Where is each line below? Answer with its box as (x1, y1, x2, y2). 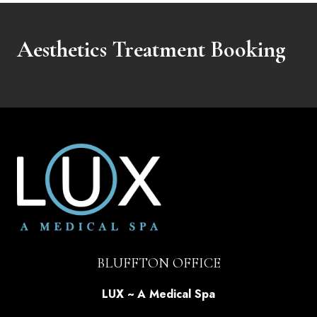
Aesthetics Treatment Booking (17, 35, 286, 63)
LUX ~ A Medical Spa (102, 286, 215, 303)
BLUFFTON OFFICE (96, 255, 221, 272)
